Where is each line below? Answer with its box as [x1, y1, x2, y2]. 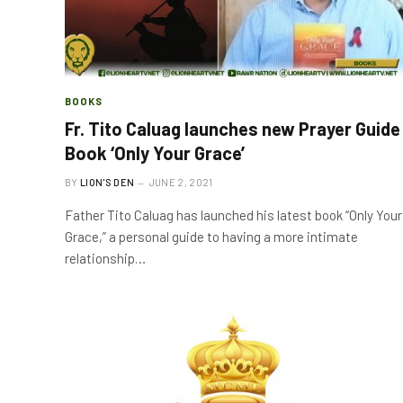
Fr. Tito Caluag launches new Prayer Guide [65, 118, 400, 139]
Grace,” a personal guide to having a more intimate [65, 228, 358, 245]
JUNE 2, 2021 [148, 176, 213, 188]
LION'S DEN [80, 176, 135, 188]
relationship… [65, 250, 146, 266]
